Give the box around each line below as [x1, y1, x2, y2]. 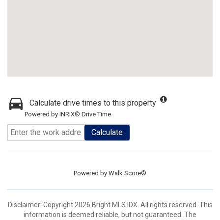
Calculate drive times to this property [29, 98, 156, 108]
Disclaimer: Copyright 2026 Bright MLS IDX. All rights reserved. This [7, 201, 213, 209]
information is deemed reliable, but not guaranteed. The [24, 211, 196, 219]
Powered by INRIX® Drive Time [25, 110, 111, 118]
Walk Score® [109, 169, 146, 177]
